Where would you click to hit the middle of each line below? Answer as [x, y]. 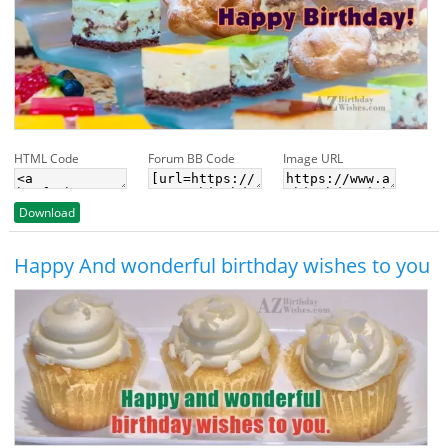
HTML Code [46, 159]
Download [46, 213]
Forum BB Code [192, 159]
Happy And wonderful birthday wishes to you [221, 266]
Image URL [312, 159]
